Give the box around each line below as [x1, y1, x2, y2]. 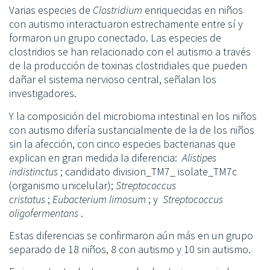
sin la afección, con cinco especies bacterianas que [9, 136, 236, 151]
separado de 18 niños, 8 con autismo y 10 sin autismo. [9, 242, 251, 257]
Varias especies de [9, 3, 93, 17]
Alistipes [182, 150, 216, 165]
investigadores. [9, 86, 77, 101]
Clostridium [93, 3, 142, 17]
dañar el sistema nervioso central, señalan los [9, 72, 216, 87]
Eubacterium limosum [52, 192, 146, 206]
